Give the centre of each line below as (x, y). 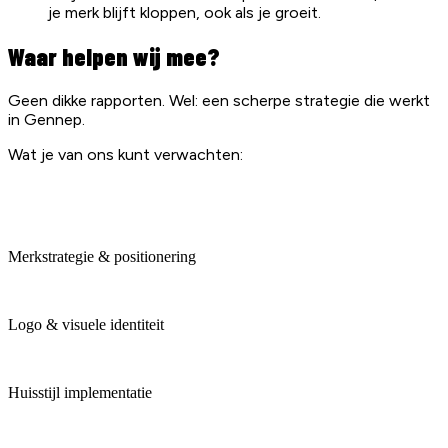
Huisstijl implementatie (80, 392)
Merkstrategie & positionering (102, 256)
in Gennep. (46, 119)
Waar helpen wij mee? (114, 56)
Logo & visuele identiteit (86, 324)
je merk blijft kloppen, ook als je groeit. (184, 12)
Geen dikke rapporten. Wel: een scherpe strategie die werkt (219, 100)
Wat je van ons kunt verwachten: (125, 154)
